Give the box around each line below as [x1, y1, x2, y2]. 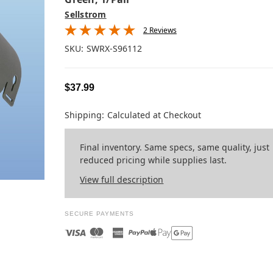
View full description [80, 173, 164, 185]
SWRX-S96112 [87, 42, 143, 54]
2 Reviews [143, 24, 177, 35]
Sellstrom [65, 8, 107, 20]
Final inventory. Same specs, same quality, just [80, 141, 270, 153]
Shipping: [65, 108, 105, 121]
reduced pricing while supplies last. [80, 154, 227, 166]
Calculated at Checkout [107, 108, 202, 121]
